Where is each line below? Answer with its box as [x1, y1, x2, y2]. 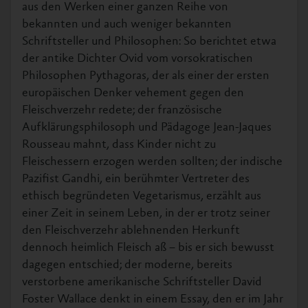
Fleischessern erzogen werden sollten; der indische [22, 156, 283, 168]
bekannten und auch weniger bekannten [22, 19, 232, 31]
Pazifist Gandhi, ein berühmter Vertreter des [22, 173, 250, 186]
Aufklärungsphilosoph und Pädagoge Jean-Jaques [22, 122, 272, 134]
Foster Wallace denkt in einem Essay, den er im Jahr [22, 294, 283, 306]
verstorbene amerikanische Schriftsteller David [22, 276, 262, 289]
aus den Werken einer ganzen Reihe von [22, 1, 228, 14]
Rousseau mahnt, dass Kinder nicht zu [22, 139, 216, 151]
